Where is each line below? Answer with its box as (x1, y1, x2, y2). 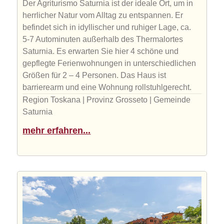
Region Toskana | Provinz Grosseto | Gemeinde (22, 95, 191, 104)
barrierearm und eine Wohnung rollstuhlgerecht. (22, 82, 192, 91)
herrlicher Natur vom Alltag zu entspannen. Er (22, 10, 183, 19)
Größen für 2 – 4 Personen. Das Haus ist (22, 70, 166, 79)
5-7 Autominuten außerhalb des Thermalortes (22, 34, 183, 43)
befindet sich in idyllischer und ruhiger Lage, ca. (22, 22, 191, 31)
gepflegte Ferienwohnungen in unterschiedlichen (22, 58, 196, 67)
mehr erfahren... (22, 125, 91, 135)
